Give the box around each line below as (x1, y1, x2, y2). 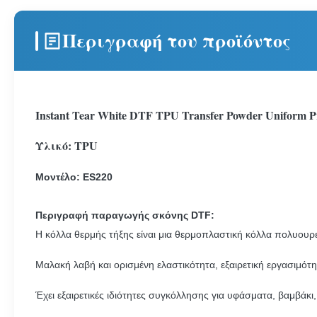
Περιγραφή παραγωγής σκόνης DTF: (35, 209, 214, 221)
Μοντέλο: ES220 (35, 171, 113, 183)
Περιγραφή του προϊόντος (62, 27, 291, 54)
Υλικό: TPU (35, 137, 98, 154)
